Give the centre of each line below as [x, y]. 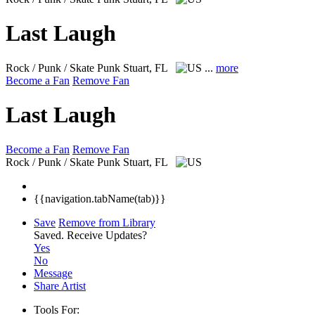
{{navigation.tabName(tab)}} [100, 198]
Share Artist [60, 285]
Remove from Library [107, 222]
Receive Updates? [107, 235]
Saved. [50, 235]
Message [53, 273]
